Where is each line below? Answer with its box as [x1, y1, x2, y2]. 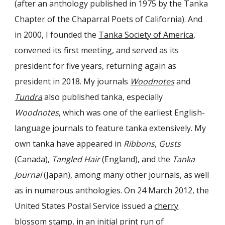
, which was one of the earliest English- [59, 107, 205, 118]
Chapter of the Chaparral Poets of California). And [15, 14, 203, 25]
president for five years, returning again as [15, 60, 177, 71]
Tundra [15, 91, 43, 102]
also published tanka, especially [42, 91, 163, 102]
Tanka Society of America [98, 29, 194, 40]
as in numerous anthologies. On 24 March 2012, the [15, 185, 209, 196]
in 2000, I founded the [15, 29, 97, 40]
